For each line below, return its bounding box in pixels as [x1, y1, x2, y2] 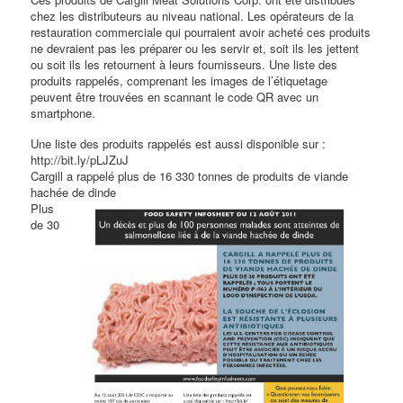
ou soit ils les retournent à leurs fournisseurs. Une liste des [31, 55, 338, 73]
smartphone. [31, 103, 96, 121]
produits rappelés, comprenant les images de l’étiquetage [31, 71, 328, 89]
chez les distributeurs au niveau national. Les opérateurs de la [31, 6, 354, 24]
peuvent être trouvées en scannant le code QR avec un [31, 87, 319, 105]
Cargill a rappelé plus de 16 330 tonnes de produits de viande [31, 166, 349, 184]
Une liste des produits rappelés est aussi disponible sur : [31, 134, 327, 152]
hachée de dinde [31, 183, 117, 201]
